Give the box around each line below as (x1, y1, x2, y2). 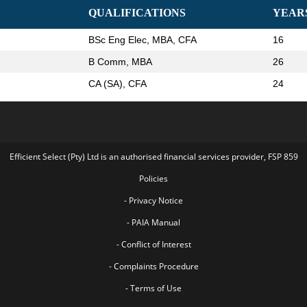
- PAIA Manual (127, 217, 180, 228)
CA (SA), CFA (88, 78, 147, 89)
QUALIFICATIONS (88, 7, 186, 19)
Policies (139, 173, 168, 184)
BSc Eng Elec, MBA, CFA (88, 34, 197, 45)
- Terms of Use (125, 282, 182, 294)
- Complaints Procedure (108, 260, 199, 272)
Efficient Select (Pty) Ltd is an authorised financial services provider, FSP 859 (9, 151, 298, 162)
